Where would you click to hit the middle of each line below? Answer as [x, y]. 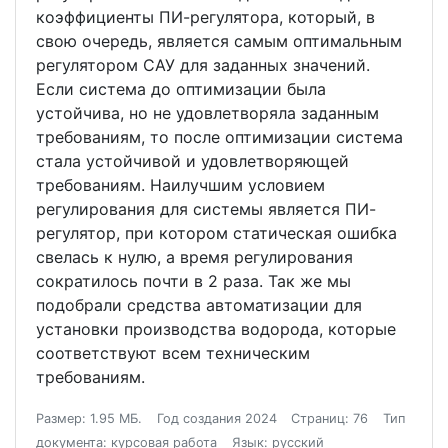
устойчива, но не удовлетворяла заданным [207, 113]
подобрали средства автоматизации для [199, 305]
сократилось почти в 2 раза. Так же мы [193, 281]
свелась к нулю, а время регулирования [194, 257]
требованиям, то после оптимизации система [219, 137]
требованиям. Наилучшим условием [180, 185]
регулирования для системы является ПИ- [206, 209]
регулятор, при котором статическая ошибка [216, 233]
